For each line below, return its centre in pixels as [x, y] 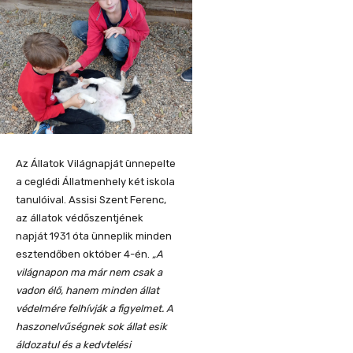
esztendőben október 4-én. [84, 255]
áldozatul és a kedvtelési [73, 345]
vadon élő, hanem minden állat [87, 291]
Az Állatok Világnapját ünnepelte [96, 164]
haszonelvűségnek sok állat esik [91, 327]
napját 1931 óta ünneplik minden [94, 236]
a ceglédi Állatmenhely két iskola [95, 182]
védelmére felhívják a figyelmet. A [95, 309]
